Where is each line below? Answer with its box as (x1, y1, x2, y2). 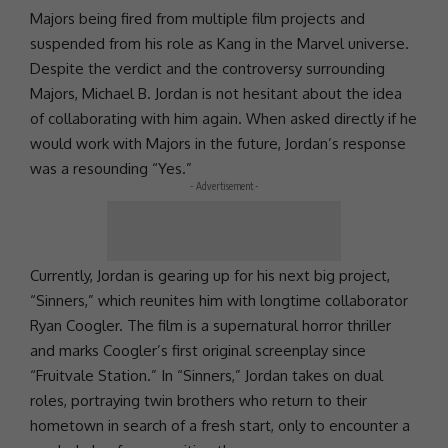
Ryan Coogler (30, 315, 119, 335)
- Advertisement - (189, 179, 259, 192)
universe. (344, 33, 409, 53)
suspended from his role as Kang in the (30, 33, 297, 53)
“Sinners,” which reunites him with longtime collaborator (30, 290, 408, 310)
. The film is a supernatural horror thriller (119, 315, 391, 335)
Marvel (297, 33, 344, 53)
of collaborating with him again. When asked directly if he (30, 108, 417, 128)
